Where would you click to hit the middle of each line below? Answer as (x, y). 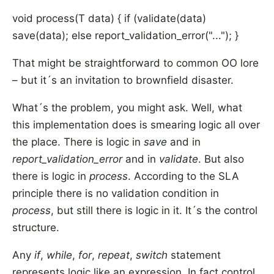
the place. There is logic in (78, 142)
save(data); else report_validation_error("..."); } (125, 35)
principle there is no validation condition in (116, 193)
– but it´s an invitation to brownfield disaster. (123, 80)
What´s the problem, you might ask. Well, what (127, 108)
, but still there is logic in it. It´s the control (154, 210)
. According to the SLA (183, 176)
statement (194, 255)
